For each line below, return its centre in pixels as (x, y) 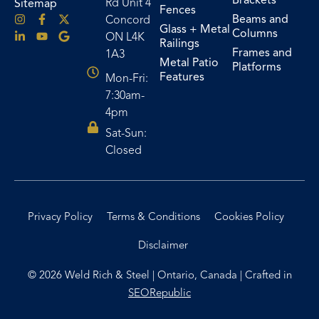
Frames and (262, 53)
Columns (255, 33)
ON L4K (125, 37)
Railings (179, 43)
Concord (128, 20)
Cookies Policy (249, 216)
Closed (124, 150)
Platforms (257, 67)
